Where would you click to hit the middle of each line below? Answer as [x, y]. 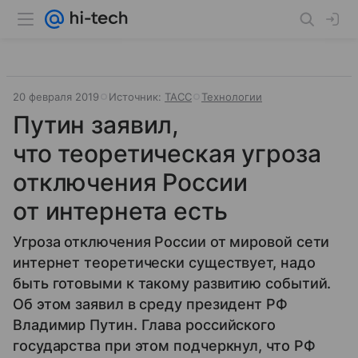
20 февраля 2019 [56, 97]
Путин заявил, [96, 125]
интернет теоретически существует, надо [164, 263]
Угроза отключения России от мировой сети [171, 242]
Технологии [232, 97]
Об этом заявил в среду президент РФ [150, 304]
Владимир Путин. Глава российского [145, 325]
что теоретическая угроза [167, 153]
